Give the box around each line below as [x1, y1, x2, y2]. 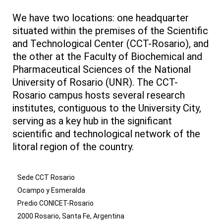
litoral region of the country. [12, 141, 134, 153]
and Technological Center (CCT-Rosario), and [12, 38, 209, 50]
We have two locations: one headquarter [12, 12, 189, 24]
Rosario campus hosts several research [12, 89, 185, 102]
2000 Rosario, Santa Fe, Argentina [17, 212, 124, 221]
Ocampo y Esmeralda [17, 186, 85, 195]
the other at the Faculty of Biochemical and [12, 51, 202, 63]
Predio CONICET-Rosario [17, 199, 94, 208]
